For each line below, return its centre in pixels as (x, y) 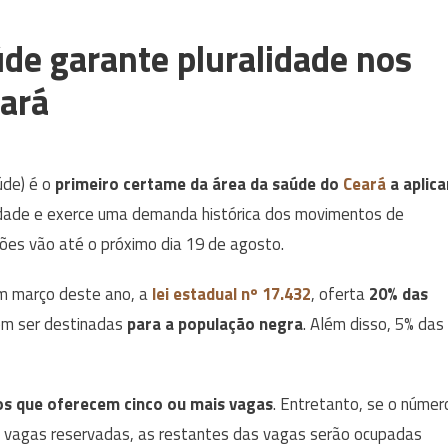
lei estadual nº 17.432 (231, 293)
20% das (398, 293)
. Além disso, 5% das (373, 323)
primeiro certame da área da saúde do (197, 183)
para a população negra (215, 323)
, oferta (340, 293)
